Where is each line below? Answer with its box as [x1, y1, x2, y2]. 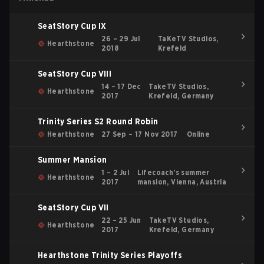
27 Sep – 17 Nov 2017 [101, 130, 178, 138]
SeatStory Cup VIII [38, 69, 112, 78]
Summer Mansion [38, 155, 107, 164]
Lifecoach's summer [137, 168, 210, 177]
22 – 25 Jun [101, 216, 141, 225]
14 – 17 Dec [101, 82, 141, 91]
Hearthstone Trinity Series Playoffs [38, 250, 182, 260]
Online [186, 130, 210, 138]
